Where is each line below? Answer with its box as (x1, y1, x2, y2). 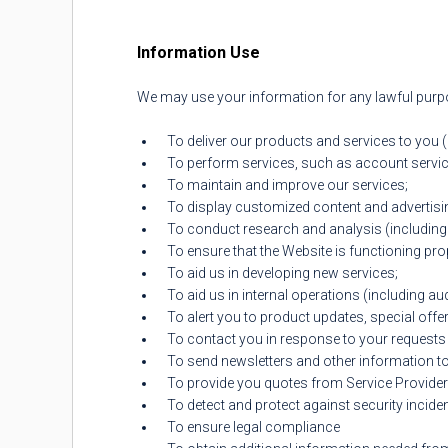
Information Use (137, 43, 260, 62)
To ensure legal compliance (167, 419, 340, 435)
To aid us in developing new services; (167, 265, 398, 281)
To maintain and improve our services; (167, 177, 408, 193)
